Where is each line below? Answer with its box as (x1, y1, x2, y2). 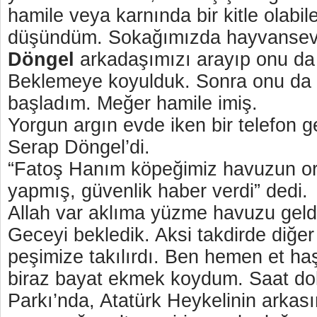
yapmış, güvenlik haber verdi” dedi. (8, 180, 313, 202)
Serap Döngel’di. (8, 137, 150, 158)
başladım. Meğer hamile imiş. (8, 93, 258, 114)
